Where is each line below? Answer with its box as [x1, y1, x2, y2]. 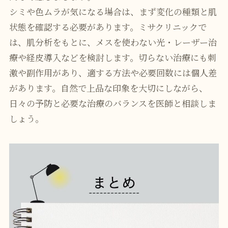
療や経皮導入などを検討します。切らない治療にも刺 [9, 51, 216, 64]
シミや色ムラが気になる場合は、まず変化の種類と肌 [9, 5, 217, 18]
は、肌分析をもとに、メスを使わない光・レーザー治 [9, 36, 217, 49]
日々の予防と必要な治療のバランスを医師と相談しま [9, 97, 216, 110]
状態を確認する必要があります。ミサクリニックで [9, 20, 207, 34]
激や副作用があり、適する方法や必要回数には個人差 [9, 66, 217, 79]
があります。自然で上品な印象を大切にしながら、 [9, 81, 208, 95]
